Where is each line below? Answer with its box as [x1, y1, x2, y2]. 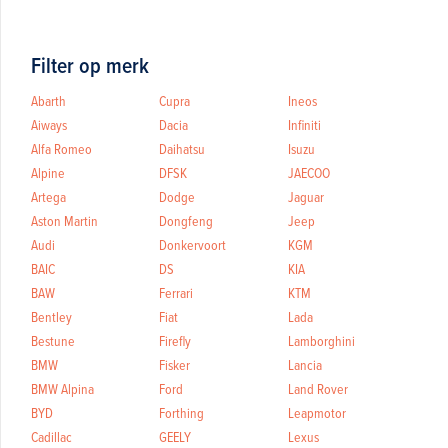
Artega [30, 187, 66, 206]
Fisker [159, 355, 191, 374]
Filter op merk [30, 50, 149, 81]
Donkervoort [159, 235, 227, 254]
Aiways [30, 115, 67, 134]
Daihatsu [159, 139, 206, 158]
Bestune [30, 331, 75, 350]
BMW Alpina [30, 379, 94, 398]
